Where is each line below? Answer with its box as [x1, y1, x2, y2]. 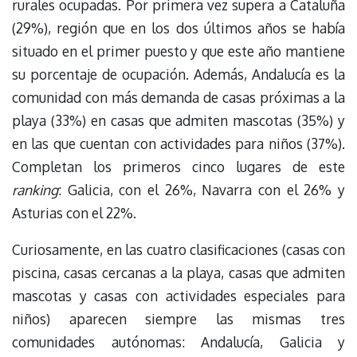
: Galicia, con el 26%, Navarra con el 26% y [58, 180, 345, 198]
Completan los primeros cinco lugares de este [12, 157, 345, 175]
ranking [12, 180, 58, 198]
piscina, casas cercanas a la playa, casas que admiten [12, 264, 345, 282]
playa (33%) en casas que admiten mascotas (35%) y [12, 111, 345, 129]
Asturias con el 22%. [12, 203, 136, 222]
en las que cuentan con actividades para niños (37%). [12, 134, 345, 152]
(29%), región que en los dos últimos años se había [12, 18, 345, 37]
